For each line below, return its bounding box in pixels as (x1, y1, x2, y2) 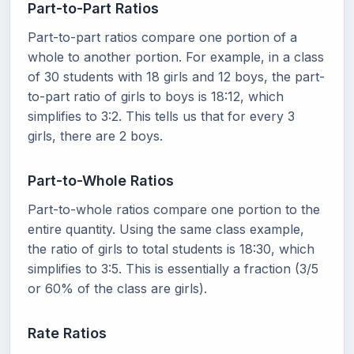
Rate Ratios (28, 324, 107, 341)
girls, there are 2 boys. (28, 127, 163, 144)
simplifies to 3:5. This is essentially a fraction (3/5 (28, 260, 318, 277)
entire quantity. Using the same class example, (28, 220, 304, 237)
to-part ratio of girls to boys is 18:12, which (28, 88, 284, 104)
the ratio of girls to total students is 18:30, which (28, 240, 314, 257)
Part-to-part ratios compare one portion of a (28, 28, 297, 45)
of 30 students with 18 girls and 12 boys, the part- (28, 68, 325, 85)
